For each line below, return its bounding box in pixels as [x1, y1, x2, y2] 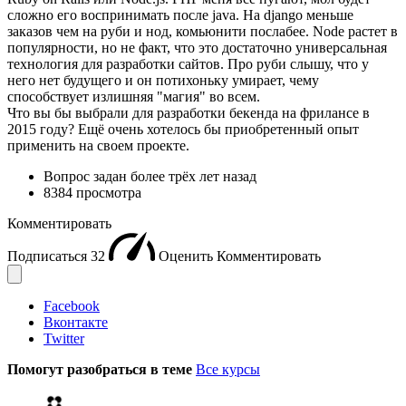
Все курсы [196, 361, 260, 377]
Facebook [43, 297, 100, 314]
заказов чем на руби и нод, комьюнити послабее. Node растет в [7, 23, 398, 39]
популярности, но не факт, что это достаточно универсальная [7, 39, 387, 55]
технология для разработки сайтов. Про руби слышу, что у [7, 55, 369, 72]
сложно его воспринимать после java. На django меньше [7, 6, 353, 23]
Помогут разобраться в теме [7, 361, 196, 377]
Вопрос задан [43, 168, 130, 184]
